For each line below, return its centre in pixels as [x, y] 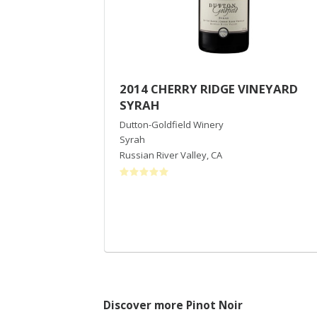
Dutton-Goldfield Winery [172, 124]
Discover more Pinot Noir [173, 305]
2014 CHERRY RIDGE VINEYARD [209, 88]
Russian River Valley [163, 155]
